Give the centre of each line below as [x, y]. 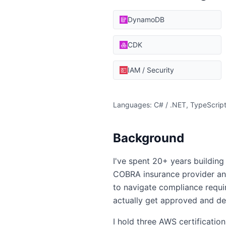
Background [149, 138]
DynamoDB [146, 19]
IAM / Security [151, 70]
